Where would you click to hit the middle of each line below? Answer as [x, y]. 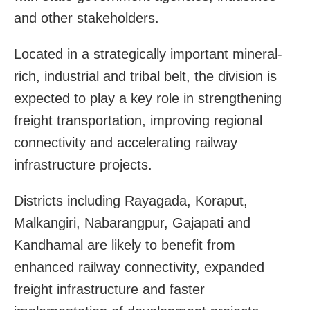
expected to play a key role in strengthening [148, 98]
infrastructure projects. [83, 164]
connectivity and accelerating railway [126, 142]
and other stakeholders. [86, 18]
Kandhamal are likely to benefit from [125, 245]
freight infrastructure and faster [109, 289]
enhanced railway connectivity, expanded [139, 267]
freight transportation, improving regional [138, 120]
